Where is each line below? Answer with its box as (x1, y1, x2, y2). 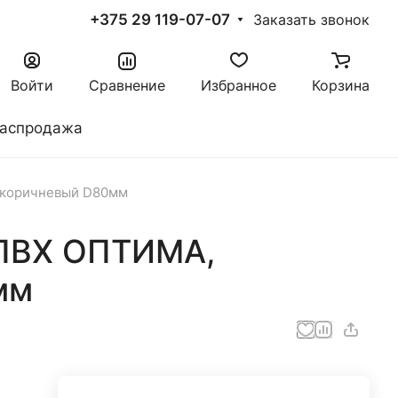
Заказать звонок (253, 12, 370, 28)
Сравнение (89, 76, 165, 94)
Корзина (312, 76, 370, 94)
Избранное (201, 76, 276, 94)
